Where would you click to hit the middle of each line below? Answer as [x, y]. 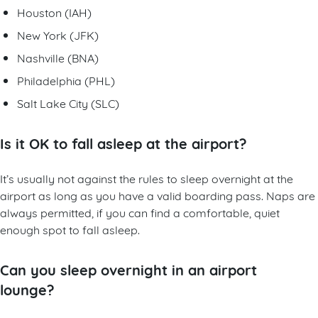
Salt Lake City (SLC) [68, 102]
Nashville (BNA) [58, 57]
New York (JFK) [58, 34]
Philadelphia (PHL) [66, 79]
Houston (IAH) [54, 11]
